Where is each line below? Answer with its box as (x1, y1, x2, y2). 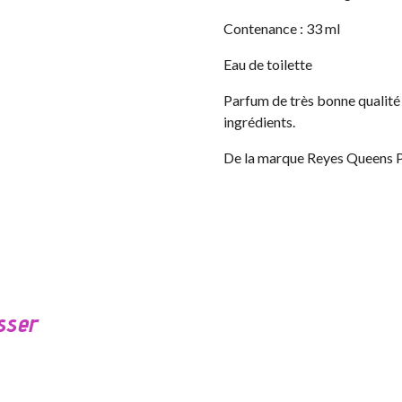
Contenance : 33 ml (223, 19, 340, 37)
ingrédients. (223, 112, 295, 130)
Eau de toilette (223, 55, 312, 73)
